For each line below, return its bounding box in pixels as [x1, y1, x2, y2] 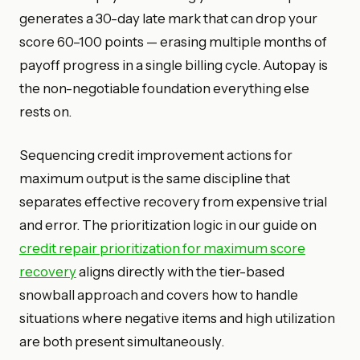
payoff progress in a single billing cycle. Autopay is [19, 56, 328, 73]
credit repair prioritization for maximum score [19, 239, 305, 256]
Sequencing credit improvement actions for [19, 146, 292, 163]
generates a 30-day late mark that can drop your [19, 10, 317, 27]
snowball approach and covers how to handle [19, 286, 298, 303]
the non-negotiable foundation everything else [19, 80, 309, 96]
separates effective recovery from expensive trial [19, 193, 327, 210]
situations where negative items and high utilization [19, 309, 335, 326]
